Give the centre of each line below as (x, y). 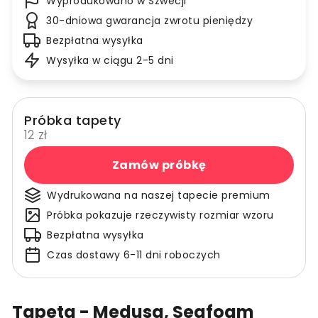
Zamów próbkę (159, 165)
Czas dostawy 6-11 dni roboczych (134, 255)
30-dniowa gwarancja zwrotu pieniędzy (149, 21)
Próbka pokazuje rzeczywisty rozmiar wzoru (160, 215)
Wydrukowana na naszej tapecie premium (159, 196)
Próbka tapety (73, 121)
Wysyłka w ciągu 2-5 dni (110, 61)
